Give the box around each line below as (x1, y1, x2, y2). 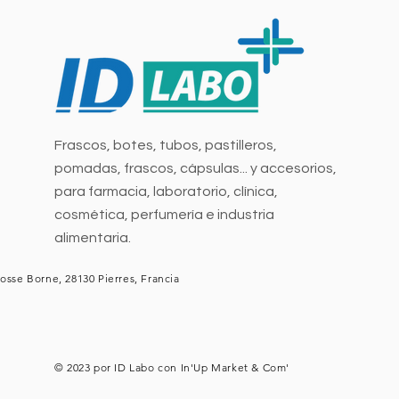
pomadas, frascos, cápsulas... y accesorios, (53, 160, 337, 175)
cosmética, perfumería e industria (53, 207, 274, 222)
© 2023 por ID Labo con (53, 360, 181, 374)
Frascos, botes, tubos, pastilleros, (53, 137, 277, 152)
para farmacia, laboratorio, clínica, (53, 183, 278, 199)
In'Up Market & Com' (180, 360, 289, 374)
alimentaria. (53, 230, 131, 245)
